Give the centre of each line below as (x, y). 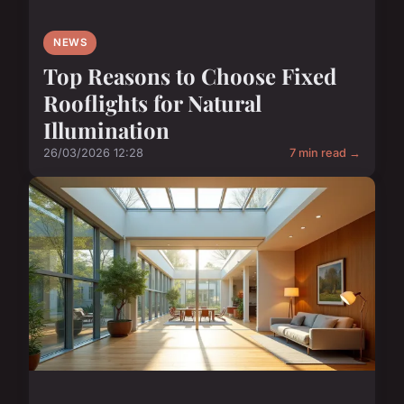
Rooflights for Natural (152, 103)
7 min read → (325, 153)
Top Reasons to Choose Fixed (190, 76)
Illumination (106, 130)
